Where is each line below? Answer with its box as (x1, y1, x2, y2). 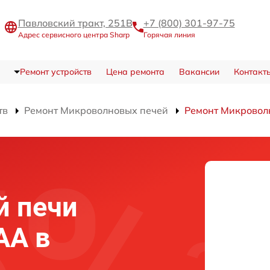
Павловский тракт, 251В (17, 16, 133, 29)
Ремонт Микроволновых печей (24, 104, 168, 116)
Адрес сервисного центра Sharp (17, 30, 130, 39)
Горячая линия (143, 30, 195, 39)
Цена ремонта (105, 66, 165, 77)
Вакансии (178, 66, 219, 77)
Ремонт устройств (19, 66, 92, 77)
